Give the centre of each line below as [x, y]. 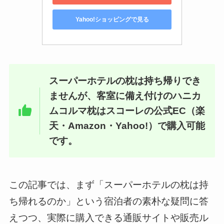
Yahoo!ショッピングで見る [112, 19]
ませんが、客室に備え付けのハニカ [125, 95]
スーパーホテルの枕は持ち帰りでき [125, 80]
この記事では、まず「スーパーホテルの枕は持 [108, 185]
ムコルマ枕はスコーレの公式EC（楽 [127, 110]
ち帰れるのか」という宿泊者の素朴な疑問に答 [108, 201]
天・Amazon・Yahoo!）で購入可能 [127, 125]
